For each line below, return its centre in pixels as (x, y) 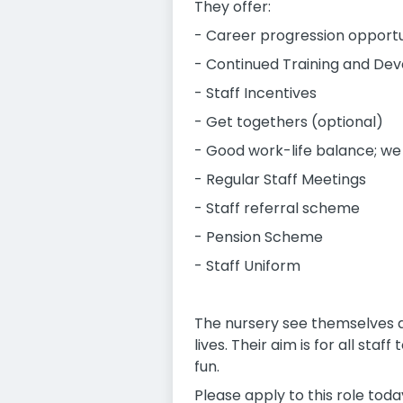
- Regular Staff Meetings (280, 179)
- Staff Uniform (247, 266)
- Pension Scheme (259, 237)
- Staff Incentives (255, 93)
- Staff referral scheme (277, 208)
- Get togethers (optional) (289, 122)
